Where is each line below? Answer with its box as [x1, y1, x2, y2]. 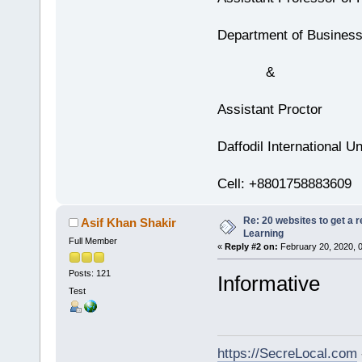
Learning [242, 228, 284, 240]
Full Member [68, 235, 117, 246]
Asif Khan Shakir [81, 216, 177, 229]
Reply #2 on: [224, 242, 278, 252]
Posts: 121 [68, 268, 111, 279]
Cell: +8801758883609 [217, 176, 351, 192]
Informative [217, 271, 320, 296]
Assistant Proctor [217, 102, 322, 118]
